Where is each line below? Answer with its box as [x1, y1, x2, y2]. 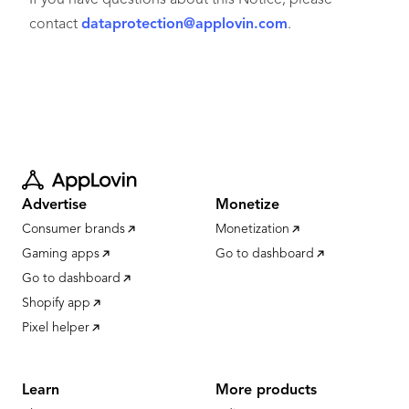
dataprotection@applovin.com [81, 17, 288, 32]
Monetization [215, 223, 289, 236]
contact [29, 17, 81, 32]
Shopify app [22, 297, 90, 309]
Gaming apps [22, 247, 100, 260]
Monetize [215, 198, 279, 213]
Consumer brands [22, 223, 125, 236]
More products [215, 383, 317, 398]
